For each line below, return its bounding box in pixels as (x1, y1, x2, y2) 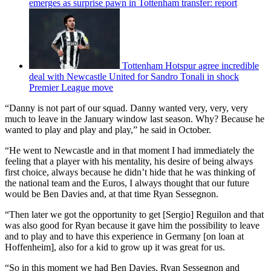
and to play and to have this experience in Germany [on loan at (5, 230, 244, 241)
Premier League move (29, 82, 113, 93)
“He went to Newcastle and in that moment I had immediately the (5, 145, 254, 155)
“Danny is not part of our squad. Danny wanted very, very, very (5, 102, 248, 113)
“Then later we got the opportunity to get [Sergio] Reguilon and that (5, 209, 264, 220)
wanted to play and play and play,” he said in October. (5, 124, 211, 135)
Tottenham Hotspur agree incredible (122, 60, 259, 71)
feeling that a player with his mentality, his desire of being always (5, 155, 253, 166)
